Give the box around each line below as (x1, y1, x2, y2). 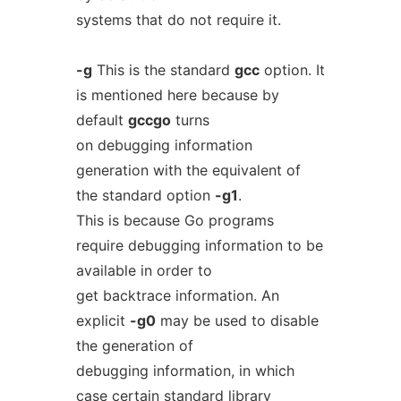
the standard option (75, 186, 215, 204)
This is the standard (91, 61, 235, 79)
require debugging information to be (75, 236, 323, 254)
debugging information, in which (75, 362, 294, 380)
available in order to (75, 261, 212, 279)
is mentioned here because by (75, 86, 279, 104)
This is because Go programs (75, 211, 274, 229)
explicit (75, 311, 130, 329)
